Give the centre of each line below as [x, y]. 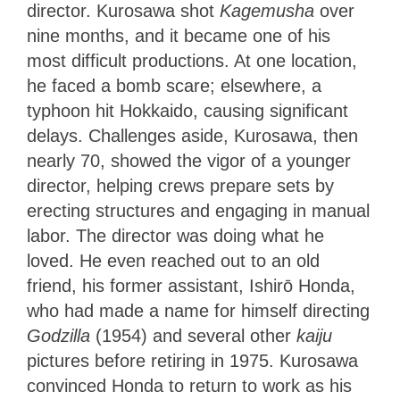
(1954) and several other [196, 335]
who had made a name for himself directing [198, 310]
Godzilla [61, 335]
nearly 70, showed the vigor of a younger [189, 160]
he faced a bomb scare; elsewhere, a [174, 85]
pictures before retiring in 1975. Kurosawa [192, 360]
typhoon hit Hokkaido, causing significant [187, 110]
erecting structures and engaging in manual [198, 210]
